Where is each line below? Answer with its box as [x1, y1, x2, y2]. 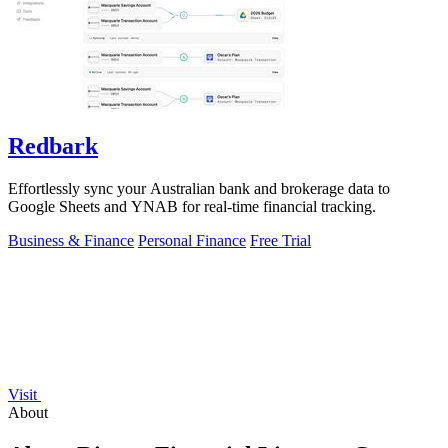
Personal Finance [138, 232, 246, 250]
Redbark [8, 133, 98, 160]
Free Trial [250, 232, 311, 250]
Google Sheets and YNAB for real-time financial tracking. [8, 198, 376, 216]
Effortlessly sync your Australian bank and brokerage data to [8, 180, 390, 198]
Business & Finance [8, 232, 134, 250]
